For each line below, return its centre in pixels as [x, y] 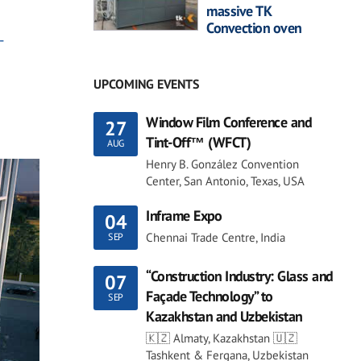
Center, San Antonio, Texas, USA [225, 180]
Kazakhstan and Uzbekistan [224, 316]
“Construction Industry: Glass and [239, 276]
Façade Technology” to [210, 296]
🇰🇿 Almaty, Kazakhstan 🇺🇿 [222, 338]
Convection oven [254, 27]
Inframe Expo [184, 215]
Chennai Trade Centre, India [216, 237]
